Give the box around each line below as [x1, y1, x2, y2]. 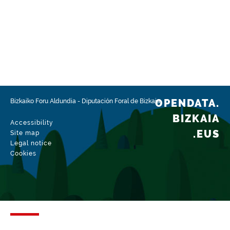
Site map [10, 129, 40, 137]
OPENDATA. [155, 97, 220, 109]
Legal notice [10, 140, 52, 147]
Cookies [10, 150, 36, 157]
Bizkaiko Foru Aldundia [10, 98, 76, 105]
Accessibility [10, 119, 53, 126]
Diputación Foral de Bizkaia [82, 98, 160, 105]
